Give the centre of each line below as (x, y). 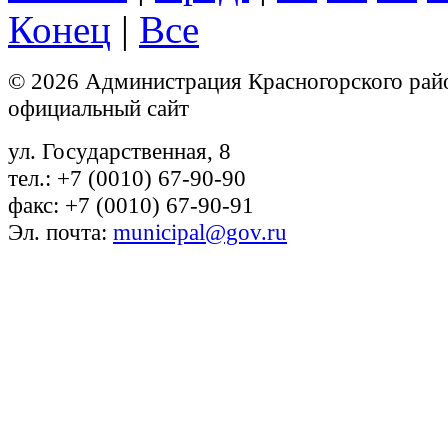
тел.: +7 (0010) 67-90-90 (127, 178)
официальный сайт (98, 108)
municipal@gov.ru (200, 232)
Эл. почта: (60, 232)
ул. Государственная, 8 (119, 151)
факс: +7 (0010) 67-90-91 (131, 205)
